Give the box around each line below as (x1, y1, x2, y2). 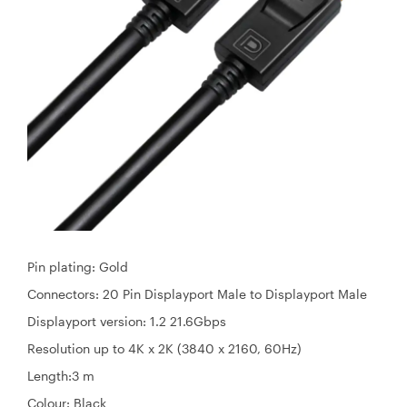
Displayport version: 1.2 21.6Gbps (27, 313, 230, 329)
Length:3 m (27, 367, 94, 383)
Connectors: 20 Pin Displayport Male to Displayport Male (27, 285, 367, 302)
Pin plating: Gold (27, 258, 128, 274)
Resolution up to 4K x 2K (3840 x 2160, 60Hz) (27, 340, 302, 356)
